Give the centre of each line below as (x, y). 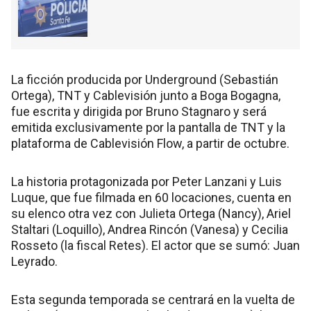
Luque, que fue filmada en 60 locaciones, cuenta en (151, 198)
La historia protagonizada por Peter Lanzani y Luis (146, 182)
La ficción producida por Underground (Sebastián (145, 80)
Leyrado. (34, 262)
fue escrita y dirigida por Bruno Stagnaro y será (139, 112)
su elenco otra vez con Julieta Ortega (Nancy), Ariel (151, 214)
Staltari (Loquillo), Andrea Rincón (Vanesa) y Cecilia (150, 230)
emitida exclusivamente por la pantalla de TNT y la (148, 128)
